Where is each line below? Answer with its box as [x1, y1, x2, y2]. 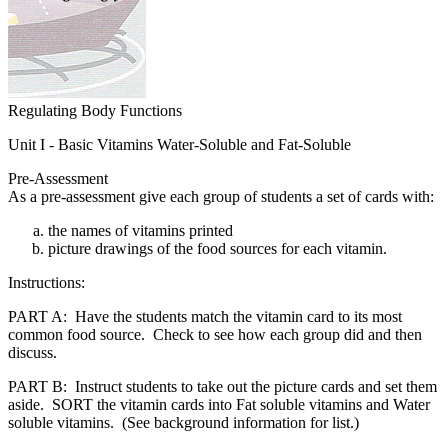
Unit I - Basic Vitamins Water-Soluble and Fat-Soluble [8, 136, 351, 154]
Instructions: [8, 274, 89, 292]
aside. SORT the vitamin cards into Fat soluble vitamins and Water [8, 396, 430, 414]
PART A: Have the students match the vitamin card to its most [8, 308, 402, 326]
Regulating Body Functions [8, 102, 182, 120]
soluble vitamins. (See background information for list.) [8, 414, 359, 432]
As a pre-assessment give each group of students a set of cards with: [8, 188, 434, 206]
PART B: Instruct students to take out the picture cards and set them [8, 378, 437, 396]
